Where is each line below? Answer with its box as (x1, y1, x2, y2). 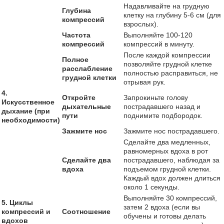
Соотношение (62, 207, 110, 215)
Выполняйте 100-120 (123, 31, 192, 39)
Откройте (62, 93, 95, 101)
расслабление (62, 64, 112, 72)
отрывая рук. (123, 78, 165, 86)
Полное (62, 55, 88, 63)
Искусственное (1, 98, 54, 106)
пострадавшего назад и (123, 102, 200, 110)
